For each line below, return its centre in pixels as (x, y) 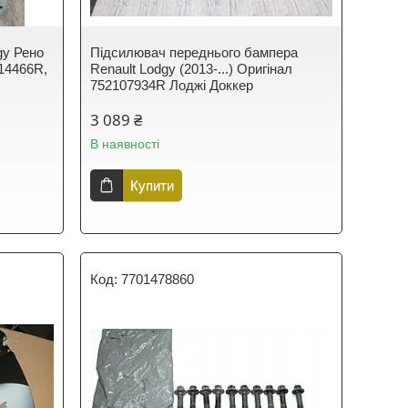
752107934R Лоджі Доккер (172, 85)
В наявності (125, 143)
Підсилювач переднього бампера (194, 52)
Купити (153, 185)
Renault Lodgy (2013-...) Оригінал (192, 68)
